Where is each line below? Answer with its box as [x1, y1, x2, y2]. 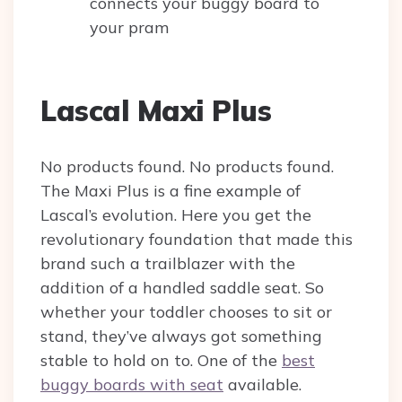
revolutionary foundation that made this [40, 229, 353, 250]
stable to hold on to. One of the [40, 350, 282, 371]
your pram [90, 17, 173, 39]
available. [223, 374, 301, 396]
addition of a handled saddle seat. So [40, 277, 324, 299]
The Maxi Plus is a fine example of [40, 180, 301, 202]
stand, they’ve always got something [40, 326, 322, 347]
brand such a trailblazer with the [40, 253, 295, 275]
